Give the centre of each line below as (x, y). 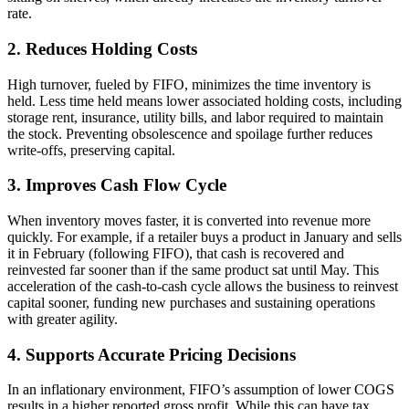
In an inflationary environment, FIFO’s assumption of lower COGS (201, 390)
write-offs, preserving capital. (91, 150)
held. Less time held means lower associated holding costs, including (204, 100)
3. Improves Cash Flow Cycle (117, 185)
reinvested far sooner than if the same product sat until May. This (193, 269)
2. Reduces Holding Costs (102, 48)
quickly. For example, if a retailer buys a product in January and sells (204, 236)
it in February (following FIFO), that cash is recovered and (176, 253)
